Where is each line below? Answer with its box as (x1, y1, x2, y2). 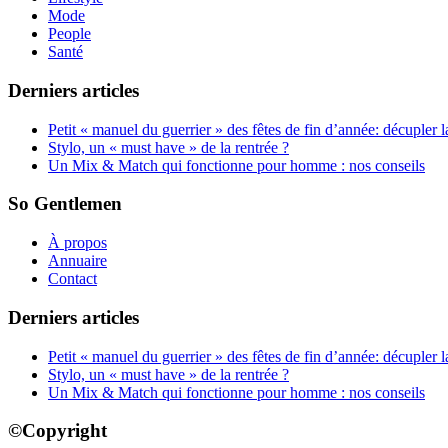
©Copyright (8, 420, 107, 442)
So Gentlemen (8, 193, 122, 215)
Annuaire (48, 252, 107, 270)
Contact (48, 270, 97, 288)
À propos (48, 234, 107, 252)
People (48, 25, 91, 43)
